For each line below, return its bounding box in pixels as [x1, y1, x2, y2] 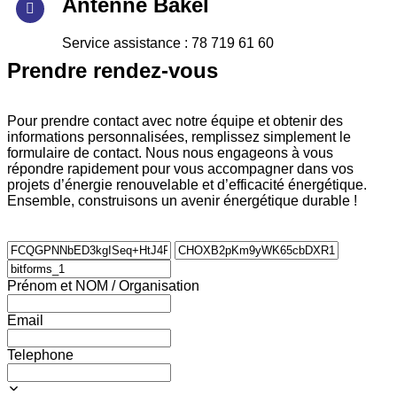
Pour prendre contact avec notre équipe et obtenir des [7, 113, 343, 128]
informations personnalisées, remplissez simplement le [7, 129, 351, 144]
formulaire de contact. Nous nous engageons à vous [7, 145, 333, 160]
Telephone [7, 347, 74, 362]
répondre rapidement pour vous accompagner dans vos [7, 161, 354, 176]
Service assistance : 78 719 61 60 [62, 35, 274, 51]
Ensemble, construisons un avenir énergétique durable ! [7, 193, 357, 208]
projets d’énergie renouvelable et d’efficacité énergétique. [7, 177, 367, 192]
